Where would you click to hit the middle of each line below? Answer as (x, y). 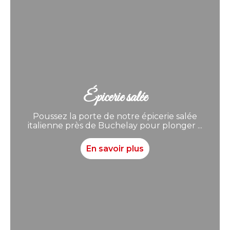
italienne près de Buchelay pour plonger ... (115, 126)
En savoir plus (115, 149)
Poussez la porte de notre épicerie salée (115, 117)
